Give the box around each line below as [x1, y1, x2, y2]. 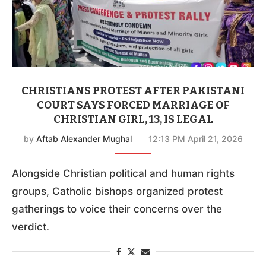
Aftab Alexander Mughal [36, 133, 132, 144]
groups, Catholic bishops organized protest [12, 185, 223, 197]
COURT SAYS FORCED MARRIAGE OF [36, 98, 230, 112]
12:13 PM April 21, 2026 [148, 133, 243, 144]
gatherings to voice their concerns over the [12, 202, 222, 215]
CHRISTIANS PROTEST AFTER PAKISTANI [21, 84, 245, 97]
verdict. [12, 220, 49, 233]
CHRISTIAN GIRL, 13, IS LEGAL [53, 112, 213, 126]
